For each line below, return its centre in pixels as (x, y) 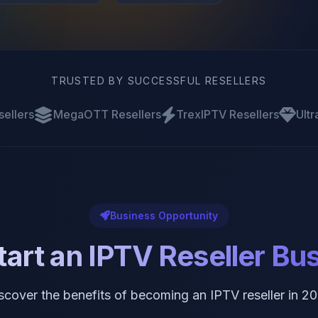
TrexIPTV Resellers (227, 114)
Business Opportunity (164, 215)
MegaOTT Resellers (107, 114)
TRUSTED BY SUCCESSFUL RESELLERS (159, 81)
